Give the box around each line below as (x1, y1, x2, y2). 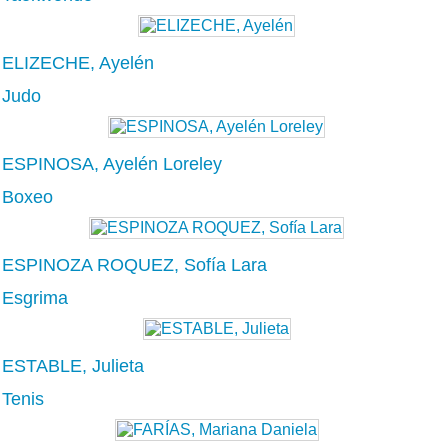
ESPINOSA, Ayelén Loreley (2, 153, 222, 174)
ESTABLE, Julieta (2, 355, 144, 376)
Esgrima (2, 287, 68, 308)
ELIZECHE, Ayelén (2, 52, 154, 73)
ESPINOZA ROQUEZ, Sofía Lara (2, 254, 267, 275)
